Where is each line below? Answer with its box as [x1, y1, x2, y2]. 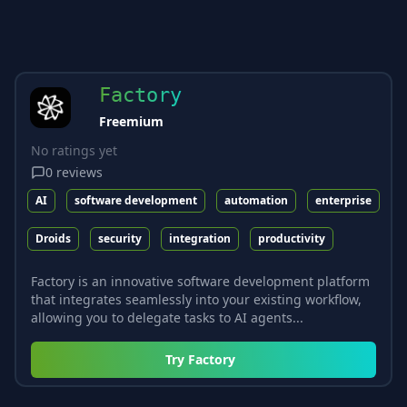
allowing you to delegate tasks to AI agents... [31, 308, 303, 326]
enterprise [315, 192, 372, 208]
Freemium [99, 112, 164, 130]
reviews [56, 163, 103, 181]
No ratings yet [31, 141, 117, 159]
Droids [35, 230, 71, 246]
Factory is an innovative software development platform [31, 272, 370, 290]
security [98, 230, 142, 246]
